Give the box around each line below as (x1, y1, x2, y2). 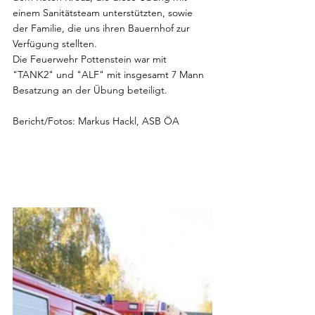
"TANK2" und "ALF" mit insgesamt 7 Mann (13, 68, 207, 81)
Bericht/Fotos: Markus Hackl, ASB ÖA (13, 115, 179, 127)
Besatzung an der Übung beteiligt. (13, 84, 167, 96)
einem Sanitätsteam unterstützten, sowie (13, 6, 195, 19)
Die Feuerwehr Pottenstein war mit (13, 53, 169, 65)
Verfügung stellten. (13, 37, 97, 50)
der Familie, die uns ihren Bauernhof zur (13, 22, 193, 34)
